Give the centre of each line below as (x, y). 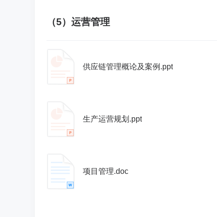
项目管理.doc (106, 171)
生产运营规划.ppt (112, 119)
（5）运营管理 (78, 22)
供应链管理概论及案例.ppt (128, 67)
